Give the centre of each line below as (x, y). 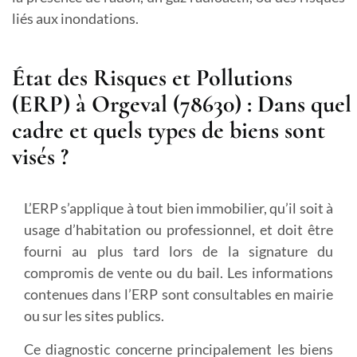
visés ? (40, 157)
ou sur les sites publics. (95, 316)
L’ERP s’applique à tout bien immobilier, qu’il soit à (178, 208)
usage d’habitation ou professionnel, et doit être (178, 230)
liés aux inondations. (75, 18)
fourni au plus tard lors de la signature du (178, 251)
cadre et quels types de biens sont (169, 131)
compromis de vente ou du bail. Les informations (178, 273)
